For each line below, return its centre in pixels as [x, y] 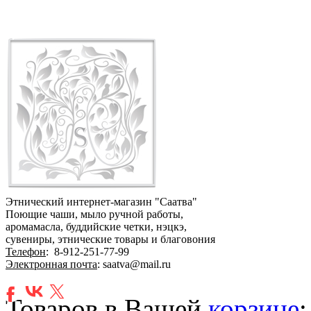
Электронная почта [51, 264]
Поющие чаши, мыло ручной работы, [96, 214]
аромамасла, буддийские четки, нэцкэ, [98, 227]
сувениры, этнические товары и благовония [117, 239]
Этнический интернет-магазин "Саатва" [101, 202]
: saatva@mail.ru [135, 264]
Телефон [26, 252]
